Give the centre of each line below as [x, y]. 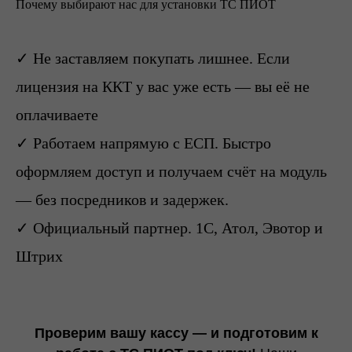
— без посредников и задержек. [122, 200]
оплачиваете [57, 115]
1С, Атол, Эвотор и [259, 228]
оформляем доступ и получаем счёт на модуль [171, 171]
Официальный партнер [110, 228]
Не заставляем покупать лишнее [141, 58]
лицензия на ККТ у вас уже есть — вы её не [163, 86]
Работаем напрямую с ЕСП [124, 143]
